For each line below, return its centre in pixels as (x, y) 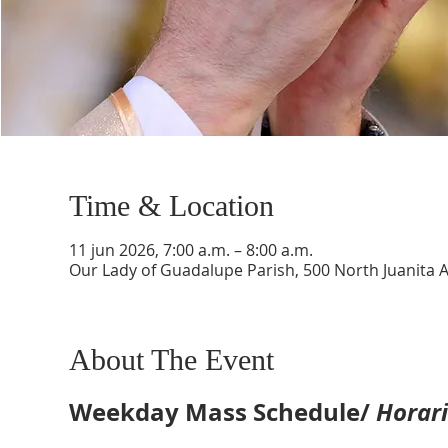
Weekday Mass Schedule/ (222, 412)
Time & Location (171, 205)
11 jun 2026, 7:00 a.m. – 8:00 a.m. (190, 250)
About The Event (171, 359)
